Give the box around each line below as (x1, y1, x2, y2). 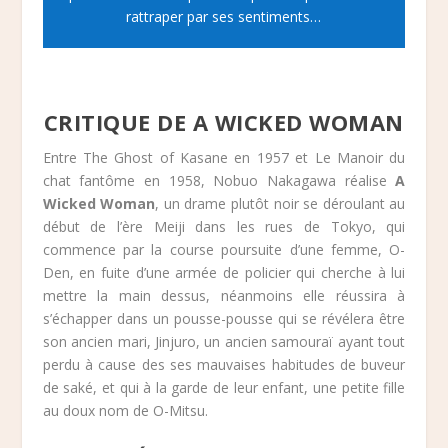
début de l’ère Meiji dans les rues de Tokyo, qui (42, 217, 406, 237)
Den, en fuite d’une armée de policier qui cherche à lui (42, 263, 406, 283)
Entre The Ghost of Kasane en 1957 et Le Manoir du (42, 148, 406, 168)
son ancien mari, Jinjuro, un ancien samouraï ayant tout (42, 332, 406, 352)
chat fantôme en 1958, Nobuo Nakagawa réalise (42, 171, 396, 191)
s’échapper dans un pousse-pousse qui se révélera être (42, 309, 406, 329)
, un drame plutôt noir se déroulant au (155, 194, 406, 214)
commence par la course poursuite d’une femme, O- (42, 240, 406, 260)
